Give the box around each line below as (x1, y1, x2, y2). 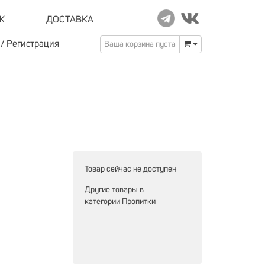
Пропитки (122, 198, 156, 206)
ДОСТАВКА (46, 15, 93, 24)
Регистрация (6, 39, 59, 49)
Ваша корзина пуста (104, 40, 176, 49)
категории (85, 198, 122, 206)
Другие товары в (85, 186, 144, 194)
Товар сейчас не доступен (85, 165, 176, 173)
